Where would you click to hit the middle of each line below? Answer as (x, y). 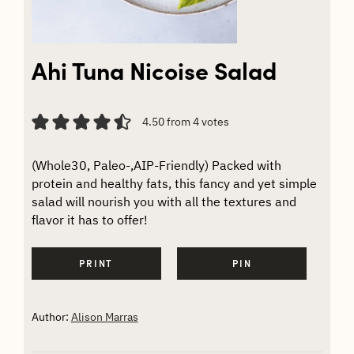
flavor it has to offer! (89, 219)
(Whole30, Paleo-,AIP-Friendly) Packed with (156, 165)
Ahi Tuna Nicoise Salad (154, 69)
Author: (51, 316)
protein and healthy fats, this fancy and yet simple (174, 183)
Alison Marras (104, 316)
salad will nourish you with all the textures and (164, 201)
